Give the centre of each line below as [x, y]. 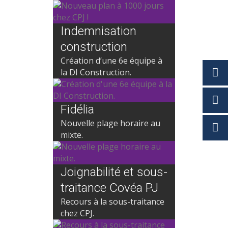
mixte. [72, 135]
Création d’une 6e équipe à [111, 61]
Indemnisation [98, 31]
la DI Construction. [96, 72]
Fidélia [77, 109]
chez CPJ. [77, 213]
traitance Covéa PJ [109, 188]
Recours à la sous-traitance [112, 202]
